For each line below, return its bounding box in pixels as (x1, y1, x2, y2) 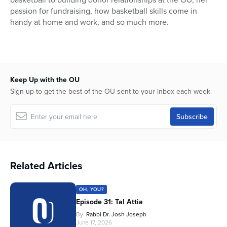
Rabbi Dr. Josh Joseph (86, 210, 146, 219)
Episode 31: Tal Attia (76, 197, 143, 207)
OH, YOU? (79, 185, 104, 194)
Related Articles (10, 158, 83, 173)
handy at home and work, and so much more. (10, 16, 169, 28)
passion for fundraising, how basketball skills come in (10, 5, 197, 17)
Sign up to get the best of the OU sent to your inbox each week (10, 86, 210, 97)
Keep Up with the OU (10, 74, 80, 85)
